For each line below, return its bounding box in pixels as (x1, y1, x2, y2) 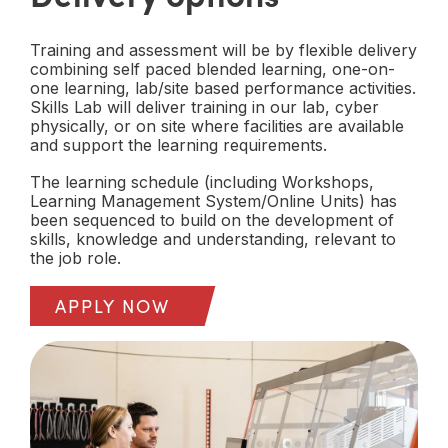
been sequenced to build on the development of (30, 210, 394, 231)
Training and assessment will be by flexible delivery (30, 40, 417, 61)
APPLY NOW (55, 294, 170, 319)
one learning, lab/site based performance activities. (30, 78, 416, 99)
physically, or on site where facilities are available (30, 116, 404, 137)
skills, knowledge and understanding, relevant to (30, 229, 396, 250)
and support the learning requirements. (30, 135, 327, 156)
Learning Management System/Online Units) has (30, 191, 397, 212)
